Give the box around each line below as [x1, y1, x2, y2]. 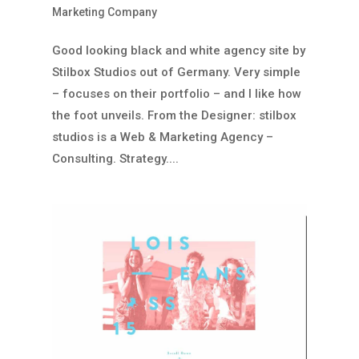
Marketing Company [51, 6, 157, 19]
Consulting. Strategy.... [51, 151, 179, 167]
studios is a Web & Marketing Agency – [51, 130, 273, 145]
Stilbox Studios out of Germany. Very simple [51, 65, 301, 80]
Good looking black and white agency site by [51, 43, 305, 58]
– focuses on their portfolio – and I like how [51, 87, 301, 102]
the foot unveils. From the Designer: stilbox [51, 108, 296, 123]
